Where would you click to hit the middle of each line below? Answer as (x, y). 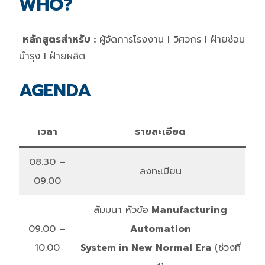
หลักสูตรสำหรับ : (59, 39)
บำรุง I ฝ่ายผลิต (52, 56)
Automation (160, 229)
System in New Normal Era (147, 248)
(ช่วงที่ (227, 248)
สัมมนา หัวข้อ (121, 210)
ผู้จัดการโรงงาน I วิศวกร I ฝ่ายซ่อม (170, 39)
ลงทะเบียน (160, 171)
